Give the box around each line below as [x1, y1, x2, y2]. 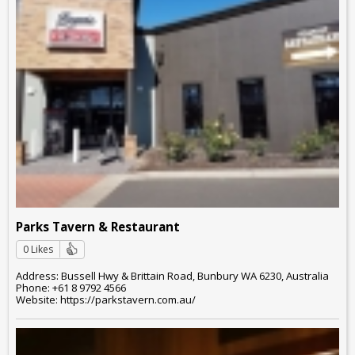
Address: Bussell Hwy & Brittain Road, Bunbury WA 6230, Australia [16, 268, 329, 283]
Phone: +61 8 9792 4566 [16, 280, 126, 295]
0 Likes [23, 242, 53, 256]
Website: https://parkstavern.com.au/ [16, 292, 196, 307]
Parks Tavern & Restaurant [16, 218, 180, 235]
